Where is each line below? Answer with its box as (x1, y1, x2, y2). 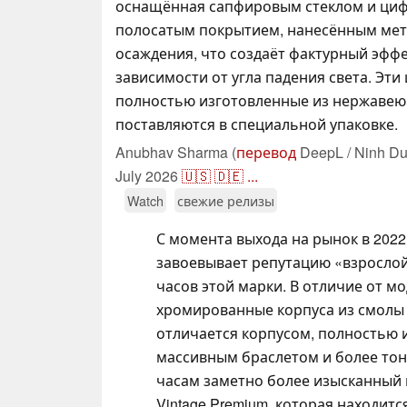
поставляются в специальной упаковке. (115, 113, 398, 134)
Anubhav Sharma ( (115, 141, 236, 163)
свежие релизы (177, 190, 274, 210)
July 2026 (115, 164, 178, 186)
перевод (236, 141, 296, 163)
